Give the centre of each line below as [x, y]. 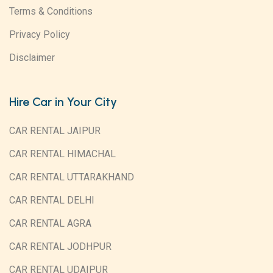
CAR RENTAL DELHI [52, 200]
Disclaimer [32, 58]
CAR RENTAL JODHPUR [60, 247]
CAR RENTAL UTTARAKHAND [72, 177]
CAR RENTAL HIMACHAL [62, 154]
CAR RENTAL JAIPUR [55, 131]
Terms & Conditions [51, 12]
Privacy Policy [40, 35]
